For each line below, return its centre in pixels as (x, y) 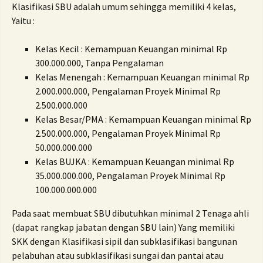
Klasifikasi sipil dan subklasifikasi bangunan (149, 241)
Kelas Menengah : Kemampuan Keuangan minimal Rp (142, 77)
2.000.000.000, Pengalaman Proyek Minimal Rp (128, 91)
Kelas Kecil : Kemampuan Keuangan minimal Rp (131, 49)
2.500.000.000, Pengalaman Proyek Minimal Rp (128, 133)
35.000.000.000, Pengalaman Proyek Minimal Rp (130, 176)
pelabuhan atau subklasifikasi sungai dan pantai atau (118, 255)
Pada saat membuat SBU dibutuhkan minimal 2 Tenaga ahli (130, 213)
